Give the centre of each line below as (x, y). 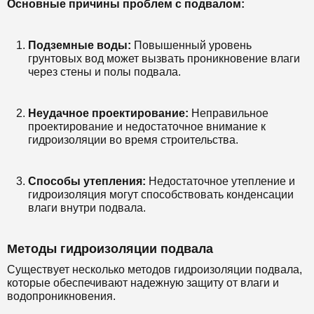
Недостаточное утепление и (220, 181)
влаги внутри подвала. (87, 208)
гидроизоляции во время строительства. (133, 140)
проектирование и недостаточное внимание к (147, 127)
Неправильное (228, 113)
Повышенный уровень (191, 45)
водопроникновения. (61, 296)
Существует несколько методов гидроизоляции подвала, (155, 269)
